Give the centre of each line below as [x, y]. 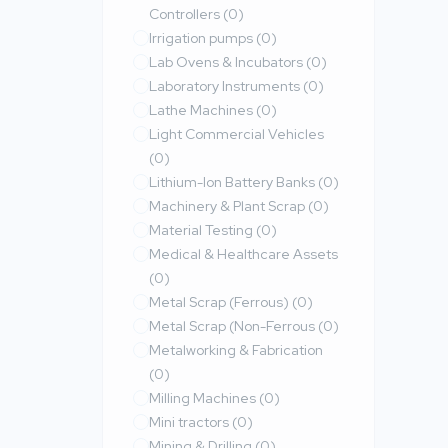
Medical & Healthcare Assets [243, 254]
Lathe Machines [202, 110]
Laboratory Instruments [226, 86]
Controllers [186, 14]
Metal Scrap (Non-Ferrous [233, 326]
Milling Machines [204, 398]
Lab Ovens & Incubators [227, 62]
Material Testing [202, 230]
